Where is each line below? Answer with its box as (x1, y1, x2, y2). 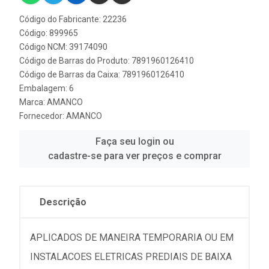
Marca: (19, 97, 47, 107)
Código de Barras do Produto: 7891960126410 (19, 56, 194, 66)
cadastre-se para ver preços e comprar (47, 150, 222, 162)
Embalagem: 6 (19, 83, 74, 94)
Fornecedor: (19, 111, 66, 121)
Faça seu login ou (95, 136, 174, 148)
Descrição (40, 196, 86, 208)
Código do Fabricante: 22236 (19, 14, 127, 25)
